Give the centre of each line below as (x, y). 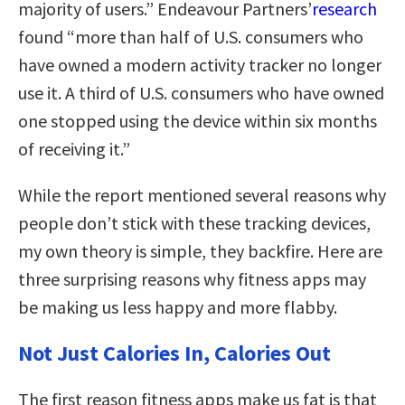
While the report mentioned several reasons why (202, 194)
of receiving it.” (74, 148)
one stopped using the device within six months (198, 120)
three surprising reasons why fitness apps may (192, 278)
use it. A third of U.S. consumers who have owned (201, 92)
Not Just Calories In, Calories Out (174, 353)
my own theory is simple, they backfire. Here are (200, 250)
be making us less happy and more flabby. (178, 306)
